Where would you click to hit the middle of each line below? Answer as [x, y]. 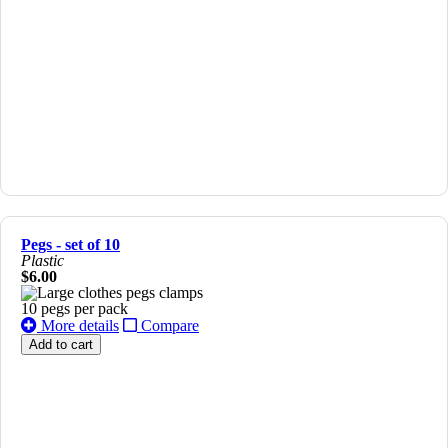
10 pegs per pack [74, 309]
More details [78, 326]
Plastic [42, 261]
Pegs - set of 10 [70, 245]
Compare [168, 326]
